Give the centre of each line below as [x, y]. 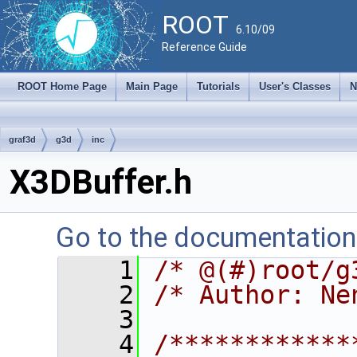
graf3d [22, 139]
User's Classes [295, 86]
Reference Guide [204, 47]
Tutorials [218, 86]
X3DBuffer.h [101, 182]
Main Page [152, 86]
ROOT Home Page [62, 86]
